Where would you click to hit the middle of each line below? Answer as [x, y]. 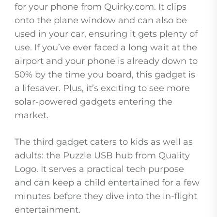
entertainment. [47, 210]
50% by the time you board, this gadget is [105, 75]
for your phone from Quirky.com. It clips [101, 7]
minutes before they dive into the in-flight [106, 196]
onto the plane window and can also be [101, 21]
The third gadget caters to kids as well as [104, 142]
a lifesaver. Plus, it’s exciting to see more [102, 88]
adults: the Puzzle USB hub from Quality [102, 156]
